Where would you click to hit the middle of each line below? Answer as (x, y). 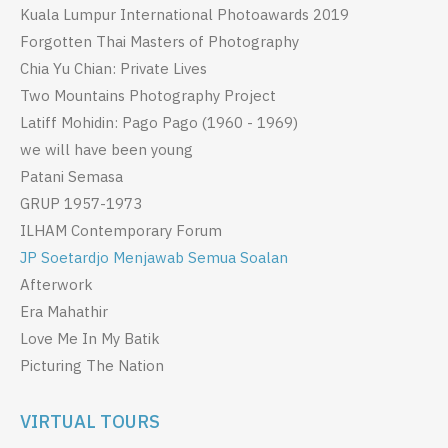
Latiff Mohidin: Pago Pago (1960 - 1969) (159, 123)
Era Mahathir (64, 312)
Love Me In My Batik (90, 339)
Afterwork (56, 285)
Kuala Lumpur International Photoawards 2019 (184, 15)
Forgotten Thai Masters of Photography (159, 42)
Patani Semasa (71, 177)
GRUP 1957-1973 (81, 204)
